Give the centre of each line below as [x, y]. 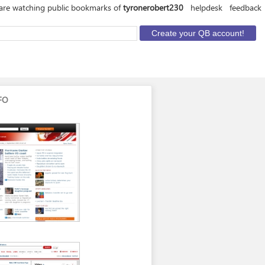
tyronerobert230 [153, 7]
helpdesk [206, 7]
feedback [245, 7]
